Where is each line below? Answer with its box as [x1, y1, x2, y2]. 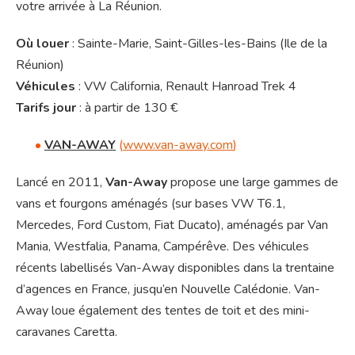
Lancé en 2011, [16, 174, 105, 192]
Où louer [16, 35, 69, 53]
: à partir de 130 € [76, 99, 177, 117]
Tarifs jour [16, 99, 76, 117]
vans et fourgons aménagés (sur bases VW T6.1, [16, 195, 285, 213]
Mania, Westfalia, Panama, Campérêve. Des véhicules [16, 238, 309, 256]
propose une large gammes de [167, 174, 338, 192]
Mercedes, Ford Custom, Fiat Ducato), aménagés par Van [16, 216, 328, 235]
